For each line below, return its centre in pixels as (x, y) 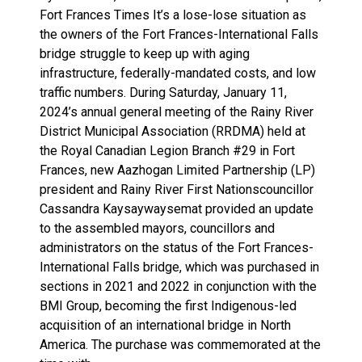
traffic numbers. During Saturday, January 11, (163, 93)
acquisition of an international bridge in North (165, 325)
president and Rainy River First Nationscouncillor (177, 189)
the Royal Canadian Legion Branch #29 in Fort (167, 151)
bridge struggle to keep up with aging (145, 54)
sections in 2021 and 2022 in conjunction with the (178, 286)
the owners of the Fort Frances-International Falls (179, 34)
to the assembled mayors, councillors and (157, 228)
